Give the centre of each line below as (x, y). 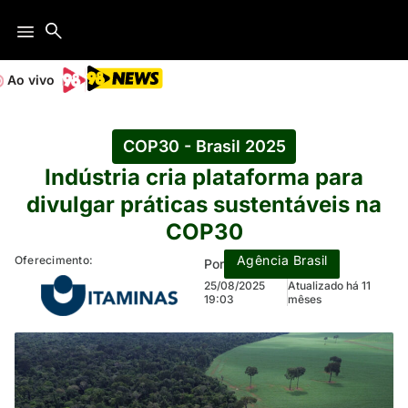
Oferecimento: (54, 260)
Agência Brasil (282, 260)
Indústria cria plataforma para (204, 177)
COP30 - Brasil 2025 (204, 146)
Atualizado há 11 (330, 286)
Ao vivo (31, 80)
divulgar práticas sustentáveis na (204, 204)
